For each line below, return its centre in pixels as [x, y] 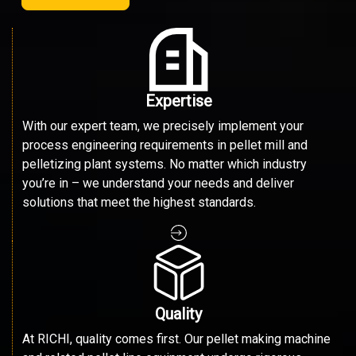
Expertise [178, 101]
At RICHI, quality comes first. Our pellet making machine [176, 339]
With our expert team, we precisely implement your [163, 126]
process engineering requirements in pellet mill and [164, 145]
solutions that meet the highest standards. [139, 203]
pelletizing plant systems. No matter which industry [164, 164]
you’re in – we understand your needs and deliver [158, 184]
